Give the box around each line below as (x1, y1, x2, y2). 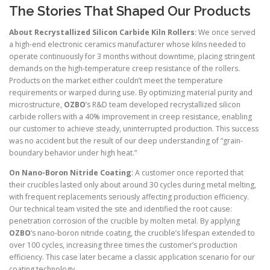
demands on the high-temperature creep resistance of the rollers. (9, 63, 240, 74)
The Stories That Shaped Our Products (9, 2, 251, 19)
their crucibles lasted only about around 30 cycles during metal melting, (9, 179, 256, 190)
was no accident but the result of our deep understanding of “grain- (9, 135, 243, 146)
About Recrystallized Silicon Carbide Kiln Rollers (9, 27, 195, 37)
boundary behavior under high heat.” (9, 147, 137, 158)
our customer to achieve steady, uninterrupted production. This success (9, 123, 259, 134)
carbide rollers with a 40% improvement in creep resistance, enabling (9, 111, 252, 122)
